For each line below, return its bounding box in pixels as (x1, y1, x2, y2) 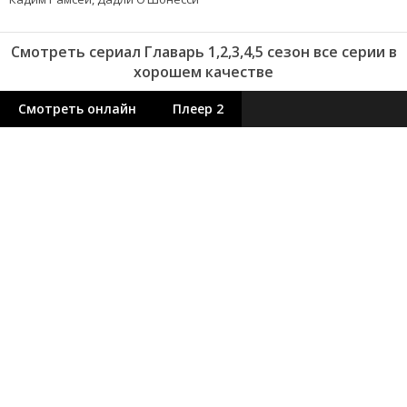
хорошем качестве (134, 62, 273, 83)
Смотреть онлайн (18, 100, 136, 118)
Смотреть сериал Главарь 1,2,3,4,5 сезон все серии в (10, 42, 397, 63)
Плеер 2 (173, 100, 223, 118)
